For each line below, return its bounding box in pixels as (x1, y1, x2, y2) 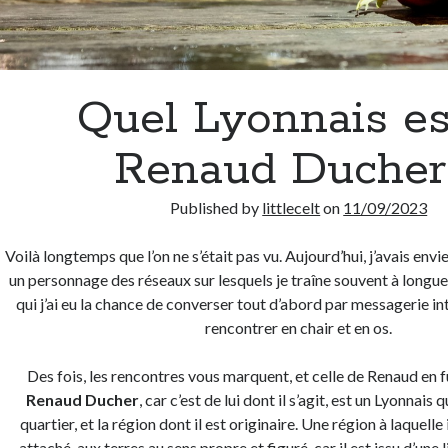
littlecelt (262, 198, 321, 218)
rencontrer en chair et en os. (205, 318, 393, 338)
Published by (170, 198, 263, 218)
